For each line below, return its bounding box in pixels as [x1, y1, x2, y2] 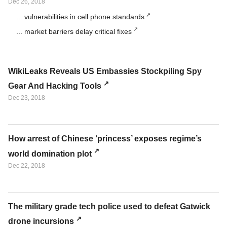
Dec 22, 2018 [8, 162, 45, 169]
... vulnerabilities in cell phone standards [16, 13, 144, 21]
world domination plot [8, 149, 92, 158]
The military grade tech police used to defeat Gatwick [8, 202, 210, 211]
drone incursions [8, 216, 74, 225]
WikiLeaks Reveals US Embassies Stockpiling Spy [8, 66, 202, 75]
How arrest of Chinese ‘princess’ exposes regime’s [8, 134, 202, 143]
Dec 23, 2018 [8, 94, 45, 102]
